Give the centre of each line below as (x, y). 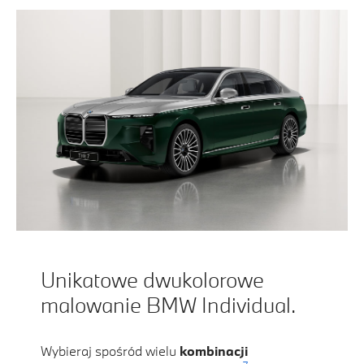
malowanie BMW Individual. (168, 305)
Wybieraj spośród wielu (110, 351)
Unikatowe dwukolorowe (152, 280)
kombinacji (214, 351)
